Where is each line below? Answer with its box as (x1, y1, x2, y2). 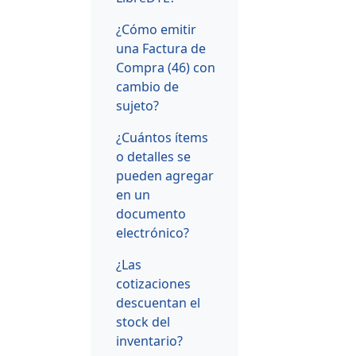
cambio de (116, 77, 179, 95)
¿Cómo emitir (116, 20, 196, 38)
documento (116, 204, 186, 222)
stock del (116, 312, 170, 331)
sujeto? (116, 96, 159, 114)
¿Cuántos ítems (116, 128, 208, 146)
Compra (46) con (116, 58, 215, 76)
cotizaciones (116, 274, 191, 292)
